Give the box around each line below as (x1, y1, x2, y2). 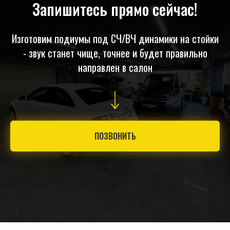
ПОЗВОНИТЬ (94, 129, 136, 142)
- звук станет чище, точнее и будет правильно (23, 45, 207, 61)
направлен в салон (78, 60, 152, 75)
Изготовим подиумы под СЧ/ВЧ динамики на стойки (11, 31, 219, 46)
